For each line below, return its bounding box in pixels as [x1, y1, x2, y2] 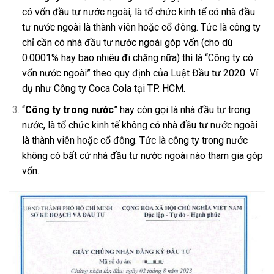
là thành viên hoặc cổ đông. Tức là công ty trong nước [21, 134, 248, 146]
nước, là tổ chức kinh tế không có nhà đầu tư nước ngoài [21, 119, 257, 131]
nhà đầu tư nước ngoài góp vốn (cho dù [67, 36, 232, 48]
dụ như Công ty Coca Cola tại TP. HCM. [21, 82, 185, 94]
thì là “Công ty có [179, 51, 253, 64]
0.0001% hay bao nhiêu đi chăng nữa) [21, 51, 180, 64]
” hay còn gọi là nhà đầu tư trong [113, 103, 250, 116]
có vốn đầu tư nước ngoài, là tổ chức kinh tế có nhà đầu [21, 6, 255, 18]
